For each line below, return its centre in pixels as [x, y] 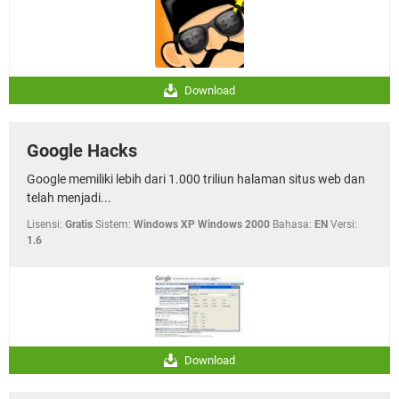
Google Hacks [82, 151]
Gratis [79, 224]
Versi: [344, 224]
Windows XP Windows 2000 [202, 224]
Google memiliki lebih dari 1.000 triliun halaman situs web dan [196, 179]
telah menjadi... [69, 198]
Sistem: [113, 224]
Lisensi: [45, 224]
